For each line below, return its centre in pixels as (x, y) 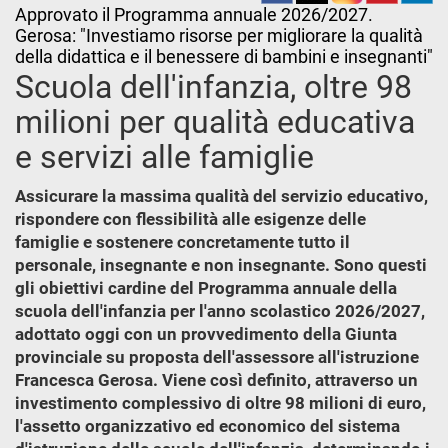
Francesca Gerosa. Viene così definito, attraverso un (216, 380)
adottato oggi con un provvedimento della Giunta (206, 334)
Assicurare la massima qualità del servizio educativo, (221, 196)
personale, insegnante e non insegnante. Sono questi (221, 265)
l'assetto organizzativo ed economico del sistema (207, 426)
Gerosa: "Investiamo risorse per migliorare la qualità (219, 35)
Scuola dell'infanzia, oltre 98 (213, 87)
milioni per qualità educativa (215, 122)
